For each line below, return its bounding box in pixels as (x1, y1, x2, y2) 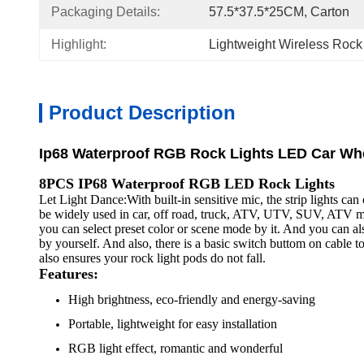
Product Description (49, 102, 236, 123)
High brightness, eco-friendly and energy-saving (68, 292, 315, 306)
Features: (39, 266, 98, 282)
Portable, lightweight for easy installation (68, 317, 277, 331)
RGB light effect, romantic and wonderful (68, 341, 283, 355)
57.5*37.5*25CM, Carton (209, 5, 349, 19)
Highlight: (51, 37, 106, 51)
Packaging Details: (51, 5, 160, 19)
